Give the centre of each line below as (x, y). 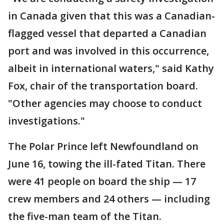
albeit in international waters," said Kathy (111, 68)
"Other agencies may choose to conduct (105, 103)
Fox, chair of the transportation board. (103, 85)
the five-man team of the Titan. (85, 216)
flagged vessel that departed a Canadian (107, 33)
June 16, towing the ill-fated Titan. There (107, 163)
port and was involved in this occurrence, (108, 50)
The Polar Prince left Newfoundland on (103, 146)
